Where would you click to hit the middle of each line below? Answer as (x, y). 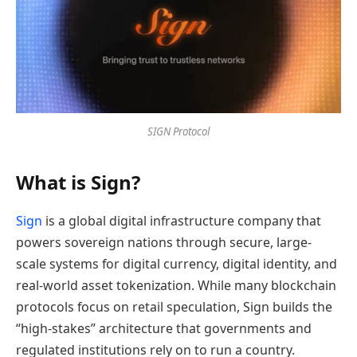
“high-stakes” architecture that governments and (164, 328)
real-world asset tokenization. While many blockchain (176, 285)
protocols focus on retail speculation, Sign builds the (174, 306)
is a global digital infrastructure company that (182, 220)
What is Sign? (80, 182)
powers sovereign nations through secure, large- (164, 242)
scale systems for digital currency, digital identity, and (177, 263)
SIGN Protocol (178, 132)
